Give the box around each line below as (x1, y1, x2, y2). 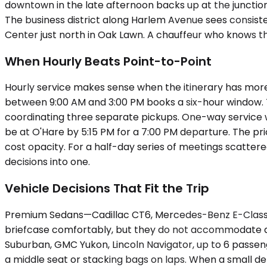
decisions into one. (5, 155, 90, 169)
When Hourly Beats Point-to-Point (5, 52, 212, 70)
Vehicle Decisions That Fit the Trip (5, 179, 209, 197)
